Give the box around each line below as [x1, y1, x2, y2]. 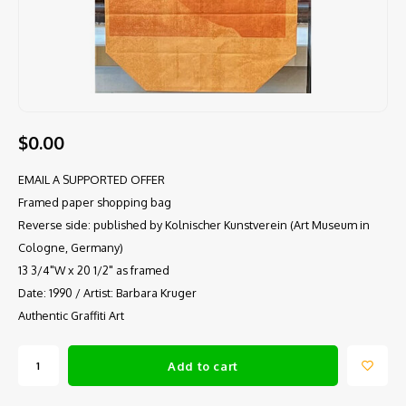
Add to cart [167, 358, 239, 373]
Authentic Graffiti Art [18, 308, 124, 323]
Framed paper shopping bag [18, 195, 171, 209]
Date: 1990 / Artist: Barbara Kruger [18, 285, 197, 300]
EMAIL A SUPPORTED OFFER [18, 172, 165, 187]
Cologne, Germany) [18, 240, 123, 255]
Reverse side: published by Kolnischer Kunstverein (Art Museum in [18, 217, 370, 232]
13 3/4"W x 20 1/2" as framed [18, 263, 169, 277]
